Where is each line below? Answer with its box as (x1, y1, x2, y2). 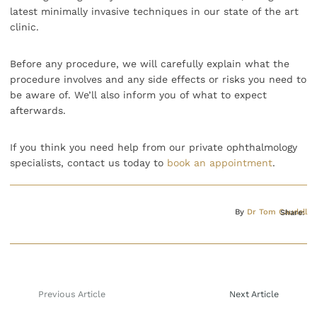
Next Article (229, 289, 279, 300)
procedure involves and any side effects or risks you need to (10, 74, 306, 86)
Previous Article (38, 289, 105, 300)
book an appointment (167, 157, 272, 169)
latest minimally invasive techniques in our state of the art (10, 6, 299, 18)
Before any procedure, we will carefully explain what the (10, 58, 289, 70)
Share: (280, 208, 304, 218)
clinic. (10, 21, 42, 33)
